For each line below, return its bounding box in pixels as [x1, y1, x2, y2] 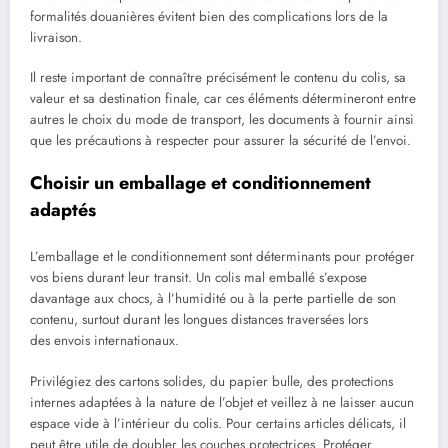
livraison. [30, 27, 82, 47]
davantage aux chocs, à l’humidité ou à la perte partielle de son [30, 289, 396, 309]
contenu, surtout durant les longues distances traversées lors [30, 310, 368, 330]
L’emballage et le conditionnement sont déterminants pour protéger [30, 247, 415, 267]
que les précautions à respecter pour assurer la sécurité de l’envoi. [30, 130, 411, 150]
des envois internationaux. [30, 331, 179, 351]
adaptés [30, 196, 96, 223]
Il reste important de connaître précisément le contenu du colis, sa [30, 67, 406, 87]
